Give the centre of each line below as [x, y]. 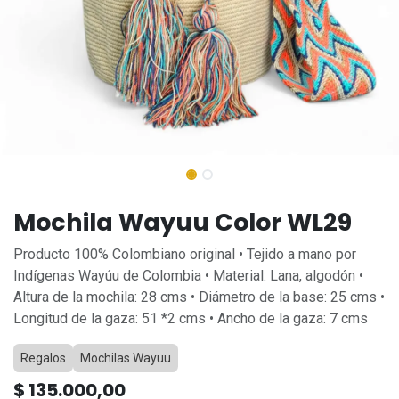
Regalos [43, 358]
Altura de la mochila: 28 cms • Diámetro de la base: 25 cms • [199, 297]
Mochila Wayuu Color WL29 [183, 222]
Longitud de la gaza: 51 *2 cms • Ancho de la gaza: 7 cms [191, 318]
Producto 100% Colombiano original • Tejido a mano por [185, 254]
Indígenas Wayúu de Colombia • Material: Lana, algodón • [188, 276]
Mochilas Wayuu [126, 358]
